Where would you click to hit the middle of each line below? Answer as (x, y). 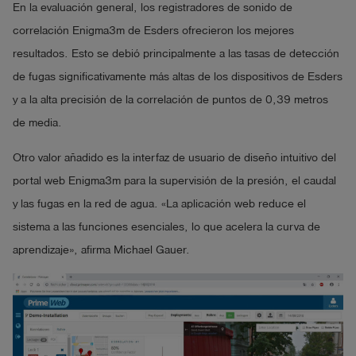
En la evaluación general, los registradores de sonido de (153, 8)
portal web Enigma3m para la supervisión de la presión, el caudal (174, 181)
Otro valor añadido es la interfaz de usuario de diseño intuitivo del (174, 158)
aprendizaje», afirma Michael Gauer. (101, 250)
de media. (37, 123)
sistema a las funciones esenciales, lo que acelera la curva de (166, 227)
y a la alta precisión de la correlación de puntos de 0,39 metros (170, 100)
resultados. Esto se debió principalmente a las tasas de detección (176, 54)
